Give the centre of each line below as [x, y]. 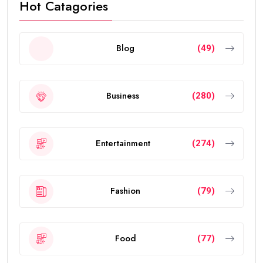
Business [123, 96]
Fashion [125, 191]
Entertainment [123, 144]
